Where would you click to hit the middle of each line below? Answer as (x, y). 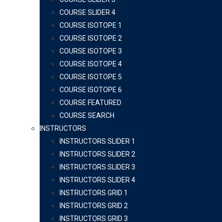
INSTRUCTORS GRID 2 (94, 206)
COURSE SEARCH (87, 116)
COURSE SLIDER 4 (87, 13)
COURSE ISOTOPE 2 (91, 38)
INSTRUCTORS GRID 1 (94, 193)
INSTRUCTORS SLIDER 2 (97, 154)
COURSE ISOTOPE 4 (91, 64)
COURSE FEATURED (90, 103)
